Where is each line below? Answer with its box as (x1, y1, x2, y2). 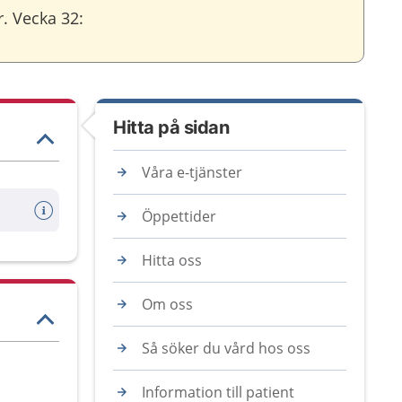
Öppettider (142, 206, 216, 226)
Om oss (142, 294, 193, 314)
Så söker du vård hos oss (142, 338, 310, 358)
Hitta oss (142, 250, 202, 270)
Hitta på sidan (113, 117, 229, 138)
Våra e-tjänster (142, 162, 242, 182)
